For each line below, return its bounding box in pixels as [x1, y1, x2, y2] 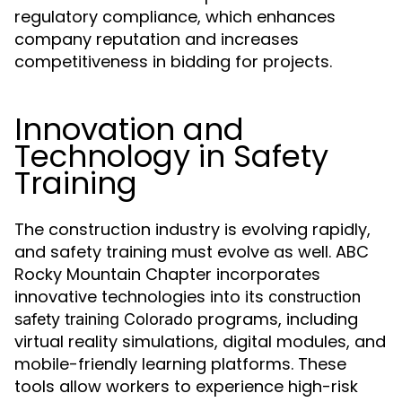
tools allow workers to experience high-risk [14, 375, 358, 398]
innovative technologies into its [14, 285, 268, 309]
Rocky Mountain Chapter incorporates [14, 263, 320, 286]
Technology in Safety [14, 135, 328, 179]
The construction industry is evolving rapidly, [14, 218, 371, 241]
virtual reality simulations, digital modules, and [14, 330, 386, 354]
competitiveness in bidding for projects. [14, 50, 332, 74]
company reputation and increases [14, 28, 299, 51]
